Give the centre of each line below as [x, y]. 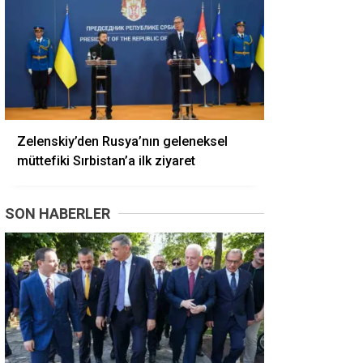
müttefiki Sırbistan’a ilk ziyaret [106, 161]
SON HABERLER [58, 214]
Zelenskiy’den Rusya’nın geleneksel [122, 141]
